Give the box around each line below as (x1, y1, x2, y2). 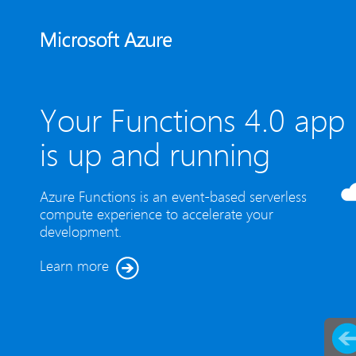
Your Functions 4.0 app (40, 103, 345, 140)
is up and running (40, 137, 270, 174)
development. (40, 223, 122, 241)
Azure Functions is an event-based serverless (40, 188, 307, 206)
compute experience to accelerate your (40, 206, 273, 223)
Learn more (40, 257, 109, 275)
